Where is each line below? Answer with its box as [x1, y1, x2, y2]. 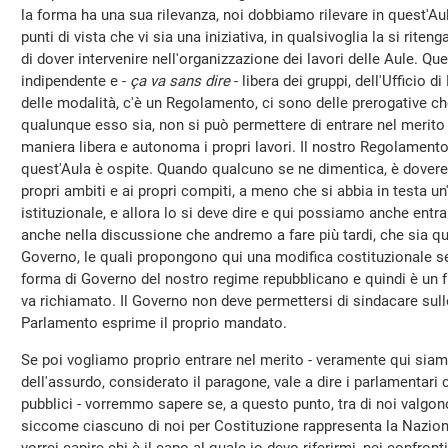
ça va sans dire [130, 72, 230, 90]
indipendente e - [21, 72, 130, 90]
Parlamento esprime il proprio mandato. [21, 314, 287, 332]
